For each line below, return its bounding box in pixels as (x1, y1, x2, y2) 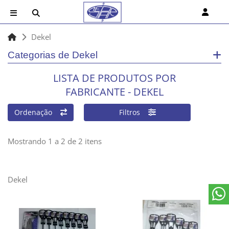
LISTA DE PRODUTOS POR (53, 71, 176, 85)
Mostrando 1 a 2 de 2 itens (8, 136, 102, 146)
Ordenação (14, 107, 60, 117)
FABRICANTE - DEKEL (65, 85, 164, 99)
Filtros (119, 107, 148, 117)
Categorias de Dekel (8, 50, 98, 60)
